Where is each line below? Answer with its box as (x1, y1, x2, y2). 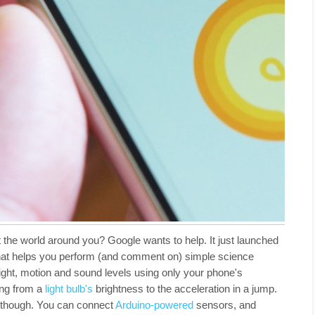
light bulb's (45, 282, 93, 295)
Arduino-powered (115, 298, 193, 311)
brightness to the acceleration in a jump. (93, 282, 277, 295)
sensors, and (193, 298, 256, 311)
